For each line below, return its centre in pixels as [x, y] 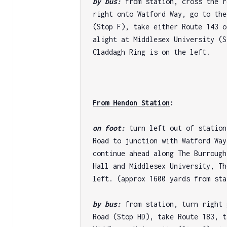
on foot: [111, 128]
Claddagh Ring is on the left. [152, 52]
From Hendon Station [131, 102]
